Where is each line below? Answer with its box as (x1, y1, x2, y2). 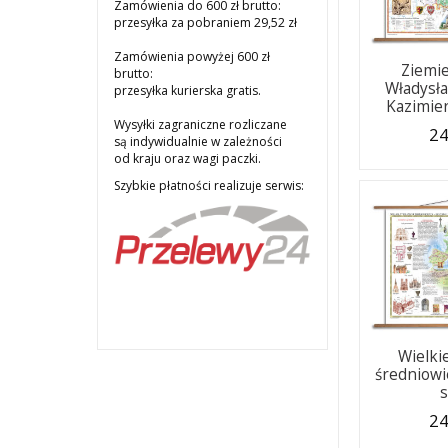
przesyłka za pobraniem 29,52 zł (114, 14, 300, 32)
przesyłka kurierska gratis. (114, 82, 261, 100)
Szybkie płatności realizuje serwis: (114, 177, 304, 195)
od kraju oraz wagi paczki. (114, 150, 261, 168)
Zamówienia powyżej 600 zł (114, 48, 270, 66)
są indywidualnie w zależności (114, 133, 282, 151)
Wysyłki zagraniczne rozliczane (114, 116, 287, 134)
